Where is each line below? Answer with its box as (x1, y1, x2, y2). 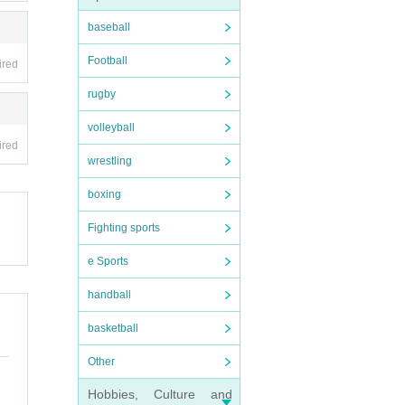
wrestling (88, 155, 132, 167)
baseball (88, 21, 130, 33)
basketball (88, 322, 138, 334)
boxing (88, 188, 121, 201)
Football (88, 54, 127, 67)
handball (88, 288, 131, 301)
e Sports (88, 255, 128, 268)
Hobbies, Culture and (88, 387, 232, 401)
